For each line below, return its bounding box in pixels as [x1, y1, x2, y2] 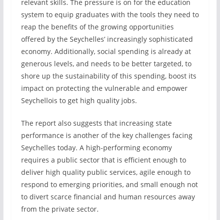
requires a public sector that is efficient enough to [21, 155, 186, 165]
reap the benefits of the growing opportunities [21, 22, 174, 31]
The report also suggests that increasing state [21, 118, 172, 128]
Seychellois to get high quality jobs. [21, 96, 137, 105]
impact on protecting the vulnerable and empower [21, 83, 188, 93]
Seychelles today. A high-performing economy [21, 143, 172, 152]
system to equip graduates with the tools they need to [21, 10, 199, 19]
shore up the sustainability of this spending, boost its [21, 71, 196, 81]
